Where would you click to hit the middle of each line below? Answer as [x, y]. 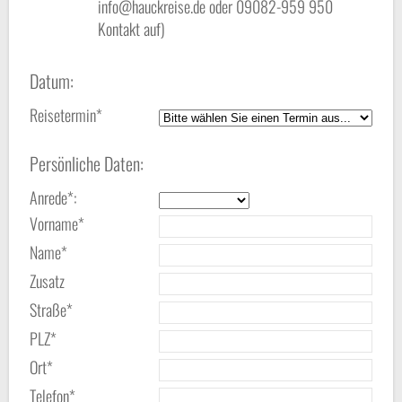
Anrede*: [55, 198]
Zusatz [49, 281]
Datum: [52, 81]
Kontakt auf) [132, 29]
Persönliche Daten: [87, 164]
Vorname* [59, 224]
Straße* [53, 310]
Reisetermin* [66, 115]
